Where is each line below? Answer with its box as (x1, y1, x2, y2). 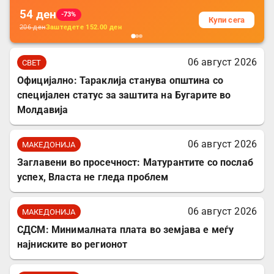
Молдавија (17, 104, 68, 116)
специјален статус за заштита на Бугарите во (17, 89, 231, 102)
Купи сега (208, 15, 245, 25)
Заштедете (45, 23, 84, 32)
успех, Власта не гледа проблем (17, 171, 169, 183)
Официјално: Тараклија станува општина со (17, 75, 224, 87)
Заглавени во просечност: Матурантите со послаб (17, 157, 253, 169)
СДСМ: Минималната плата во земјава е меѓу (17, 224, 234, 236)
